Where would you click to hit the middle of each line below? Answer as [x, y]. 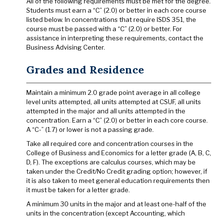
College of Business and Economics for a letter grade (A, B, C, [119, 153]
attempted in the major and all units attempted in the [106, 111]
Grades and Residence [85, 70]
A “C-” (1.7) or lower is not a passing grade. [90, 129]
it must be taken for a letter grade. [78, 190]
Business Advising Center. [66, 47]
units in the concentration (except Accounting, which [106, 213]
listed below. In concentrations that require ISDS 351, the [111, 19]
